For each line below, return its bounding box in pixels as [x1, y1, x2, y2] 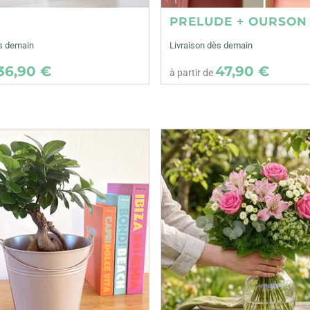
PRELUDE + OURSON [170, 14, 308, 28]
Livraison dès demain [170, 40, 253, 51]
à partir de [170, 66, 216, 78]
